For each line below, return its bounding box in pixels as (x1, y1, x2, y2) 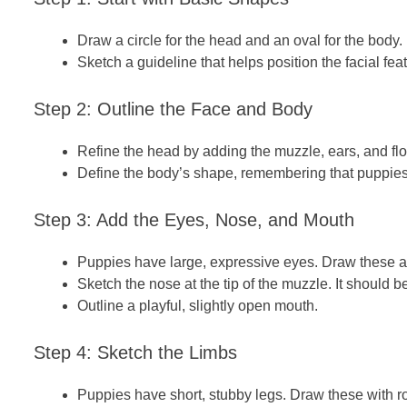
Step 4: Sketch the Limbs (34, 342, 237, 362)
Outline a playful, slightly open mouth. (77, 297, 318, 313)
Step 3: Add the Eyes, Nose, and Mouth (34, 209, 354, 230)
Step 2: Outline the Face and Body (34, 98, 313, 119)
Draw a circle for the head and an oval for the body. (77, 32, 402, 48)
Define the (77, 164, 147, 181)
